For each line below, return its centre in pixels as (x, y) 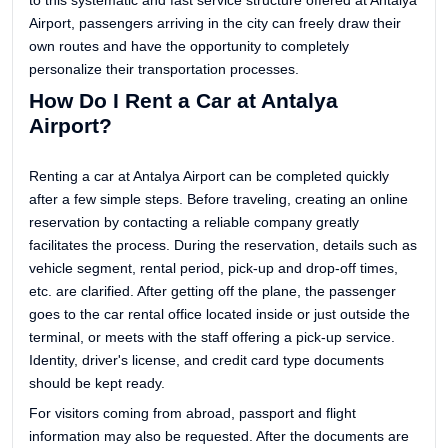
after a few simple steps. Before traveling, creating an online (218, 198)
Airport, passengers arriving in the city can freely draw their (215, 23)
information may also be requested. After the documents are (219, 435)
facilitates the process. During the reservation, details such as (223, 244)
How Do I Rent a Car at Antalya (183, 101)
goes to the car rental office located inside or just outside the (219, 313)
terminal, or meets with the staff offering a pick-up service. (212, 336)
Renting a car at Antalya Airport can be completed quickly (209, 175)
